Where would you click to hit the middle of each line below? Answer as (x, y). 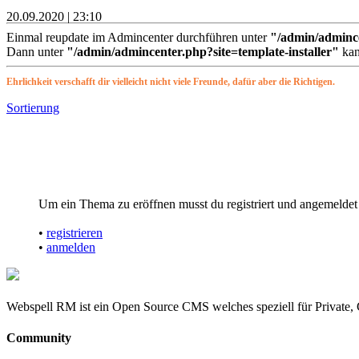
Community (39, 337)
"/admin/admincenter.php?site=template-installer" (203, 51)
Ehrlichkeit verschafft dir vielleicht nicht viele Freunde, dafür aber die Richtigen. (171, 81)
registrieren (75, 232)
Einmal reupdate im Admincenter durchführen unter (138, 37)
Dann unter (35, 51)
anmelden (71, 247)
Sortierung (33, 107)
